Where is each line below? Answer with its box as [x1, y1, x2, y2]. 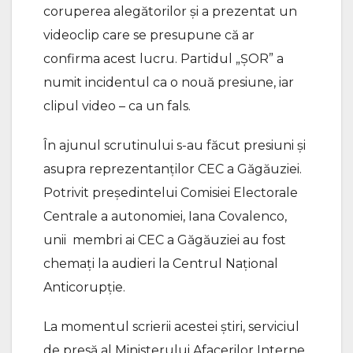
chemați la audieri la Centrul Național [43, 256, 278, 272]
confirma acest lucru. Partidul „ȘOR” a [43, 51, 284, 67]
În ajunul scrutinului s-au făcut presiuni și [43, 138, 306, 154]
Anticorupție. [43, 280, 125, 295]
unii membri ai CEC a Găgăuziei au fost [43, 232, 286, 248]
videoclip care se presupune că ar [43, 28, 255, 43]
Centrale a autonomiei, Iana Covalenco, [43, 209, 287, 225]
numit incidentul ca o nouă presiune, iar [43, 75, 294, 91]
